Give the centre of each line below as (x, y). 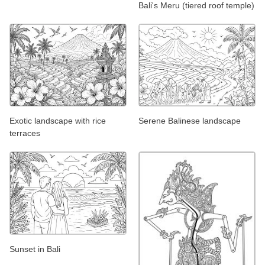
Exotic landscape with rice (58, 121)
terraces (25, 133)
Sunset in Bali (35, 249)
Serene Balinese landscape (190, 121)
